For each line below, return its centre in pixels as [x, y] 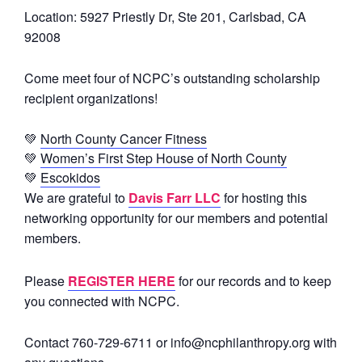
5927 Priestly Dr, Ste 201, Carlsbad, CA [193, 16]
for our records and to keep [253, 280]
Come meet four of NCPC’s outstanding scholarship [172, 78]
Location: [52, 16]
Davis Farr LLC [175, 197]
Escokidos [70, 177]
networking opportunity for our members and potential [176, 217]
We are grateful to [76, 197]
